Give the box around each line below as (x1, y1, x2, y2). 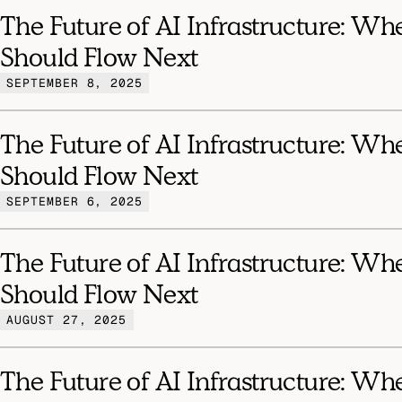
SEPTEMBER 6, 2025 (6, 193, 143, 209)
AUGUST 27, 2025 (6, 311, 127, 328)
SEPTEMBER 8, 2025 (6, 74, 143, 91)
